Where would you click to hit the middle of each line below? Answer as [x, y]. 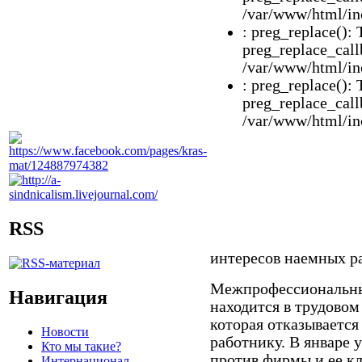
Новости [65, 331]
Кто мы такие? [81, 346]
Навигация [58, 297]
